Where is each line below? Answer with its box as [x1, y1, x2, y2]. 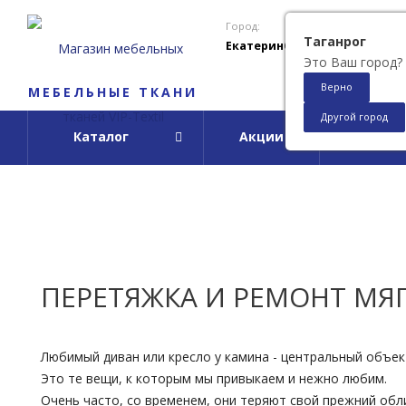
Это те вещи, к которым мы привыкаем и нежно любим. [41, 370, 387, 388]
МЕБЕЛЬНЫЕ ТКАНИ [28, 82, 198, 101]
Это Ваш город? [304, 53, 402, 71]
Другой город [321, 110, 388, 123]
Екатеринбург [226, 37, 310, 53]
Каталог [73, 127, 129, 145]
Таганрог [304, 33, 366, 50]
